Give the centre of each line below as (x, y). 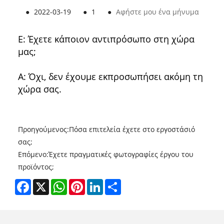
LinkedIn (117, 182)
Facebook (46, 182)
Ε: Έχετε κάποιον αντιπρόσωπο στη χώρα (106, 39)
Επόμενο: (33, 154)
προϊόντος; (36, 166)
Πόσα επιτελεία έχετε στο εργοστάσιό (132, 129)
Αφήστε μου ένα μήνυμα (157, 11)
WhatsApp (84, 182)
